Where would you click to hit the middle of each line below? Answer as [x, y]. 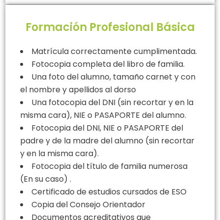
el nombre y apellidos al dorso [78, 89]
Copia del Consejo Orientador [88, 204]
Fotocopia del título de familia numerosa [110, 166]
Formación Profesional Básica [110, 27]
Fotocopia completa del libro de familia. [108, 64]
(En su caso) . [46, 179]
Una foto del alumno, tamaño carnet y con [113, 77]
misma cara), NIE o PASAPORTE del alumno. [103, 115]
